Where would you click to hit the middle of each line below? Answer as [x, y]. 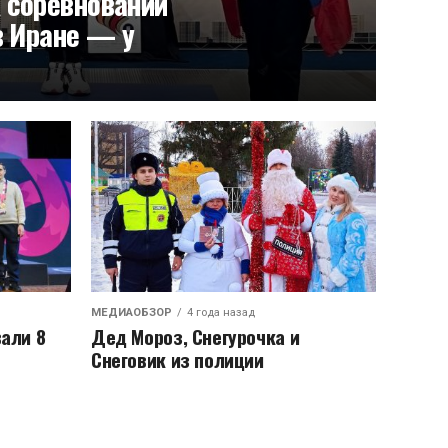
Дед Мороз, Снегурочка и [195, 336]
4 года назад [221, 312]
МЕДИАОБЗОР [131, 312]
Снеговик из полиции [177, 359]
